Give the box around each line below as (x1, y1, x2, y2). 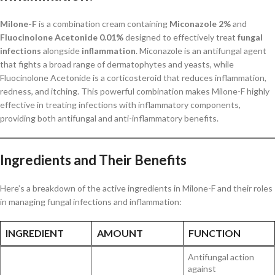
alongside (41, 45, 82, 56)
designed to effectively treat (123, 31, 238, 42)
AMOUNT (97, 227, 143, 239)
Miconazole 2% (169, 18, 231, 29)
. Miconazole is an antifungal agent (136, 45, 266, 56)
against (188, 263, 216, 274)
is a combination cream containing (37, 18, 169, 29)
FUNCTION (188, 227, 241, 239)
